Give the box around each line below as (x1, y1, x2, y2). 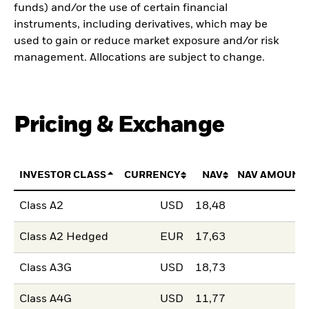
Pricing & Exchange (14, 113, 224, 137)
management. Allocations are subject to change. (14, 52, 265, 63)
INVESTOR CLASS (19, 170, 107, 180)
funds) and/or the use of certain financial (14, 2, 228, 14)
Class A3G (19, 263, 72, 275)
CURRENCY (123, 170, 181, 180)
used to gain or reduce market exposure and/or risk (14, 35, 279, 47)
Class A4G (19, 294, 72, 306)
